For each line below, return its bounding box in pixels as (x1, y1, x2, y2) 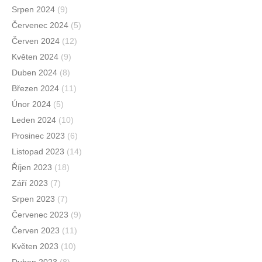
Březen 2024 (12, 84, 59, 94)
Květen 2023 (12, 242, 58, 251)
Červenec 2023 (12, 210, 68, 220)
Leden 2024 (12, 115, 56, 125)
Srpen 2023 (12, 194, 55, 204)
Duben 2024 (12, 68, 57, 78)
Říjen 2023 (12, 163, 52, 173)
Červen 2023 (12, 226, 60, 236)
